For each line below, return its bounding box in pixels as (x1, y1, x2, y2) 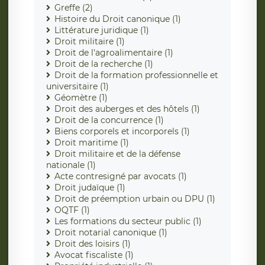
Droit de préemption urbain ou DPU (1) (54, 193, 215, 205)
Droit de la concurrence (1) (54, 115, 164, 126)
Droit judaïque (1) (54, 182, 125, 193)
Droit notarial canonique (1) (54, 227, 167, 238)
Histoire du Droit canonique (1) (54, 14, 181, 25)
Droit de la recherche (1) (54, 59, 153, 70)
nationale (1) (46, 160, 96, 171)
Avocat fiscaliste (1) (54, 250, 134, 261)
